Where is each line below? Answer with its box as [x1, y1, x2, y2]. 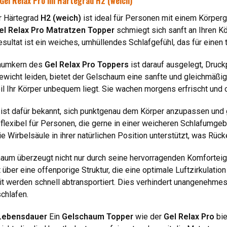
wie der [133, 211, 164, 221]
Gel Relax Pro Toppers [45, 59, 129, 69]
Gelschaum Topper [62, 211, 133, 221]
